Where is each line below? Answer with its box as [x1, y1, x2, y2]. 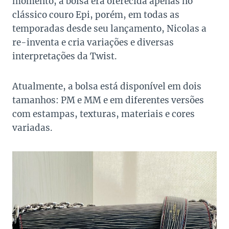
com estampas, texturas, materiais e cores [12, 108, 195, 120]
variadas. [12, 122, 53, 134]
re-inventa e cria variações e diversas [12, 37, 174, 49]
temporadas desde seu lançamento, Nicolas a [12, 23, 207, 35]
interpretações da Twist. [12, 51, 117, 62]
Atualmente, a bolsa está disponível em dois [12, 81, 201, 93]
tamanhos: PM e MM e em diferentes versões [12, 95, 204, 106]
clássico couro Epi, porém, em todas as [12, 9, 179, 21]
